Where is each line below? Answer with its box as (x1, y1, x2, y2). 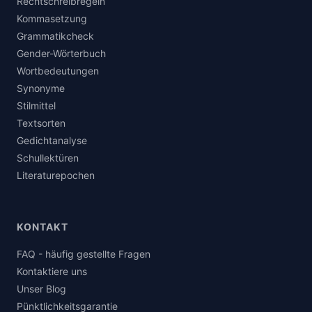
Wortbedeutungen (17, 65, 99, 77)
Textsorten (17, 117, 65, 130)
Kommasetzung (17, 13, 87, 25)
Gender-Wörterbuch (17, 47, 106, 60)
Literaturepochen (17, 169, 95, 182)
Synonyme (17, 82, 65, 95)
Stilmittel (17, 100, 56, 112)
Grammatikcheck (17, 30, 94, 42)
